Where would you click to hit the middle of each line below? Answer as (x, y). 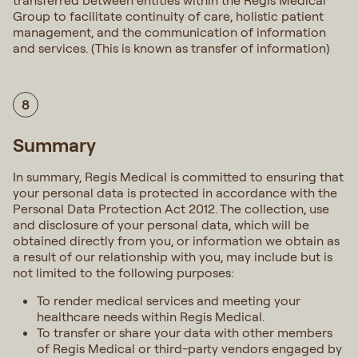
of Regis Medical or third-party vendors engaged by (189, 348)
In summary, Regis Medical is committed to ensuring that (178, 177)
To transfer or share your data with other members (185, 332)
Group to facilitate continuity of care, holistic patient (168, 16)
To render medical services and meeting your (169, 300)
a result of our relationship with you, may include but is (173, 257)
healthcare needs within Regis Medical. (151, 316)
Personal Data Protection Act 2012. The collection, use (171, 209)
